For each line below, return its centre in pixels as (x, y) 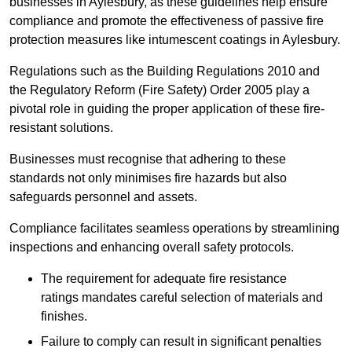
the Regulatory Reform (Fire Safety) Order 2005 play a (159, 90)
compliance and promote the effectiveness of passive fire (167, 21)
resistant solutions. (61, 128)
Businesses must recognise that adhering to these (148, 159)
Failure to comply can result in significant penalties (181, 342)
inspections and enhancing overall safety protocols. (152, 247)
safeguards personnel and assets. (103, 197)
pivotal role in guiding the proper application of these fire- (167, 109)
